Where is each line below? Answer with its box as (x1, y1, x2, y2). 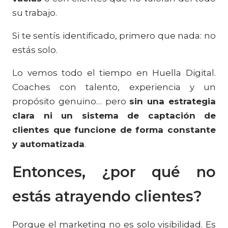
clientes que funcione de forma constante (12, 125, 216, 135)
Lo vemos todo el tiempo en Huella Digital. (12, 68, 216, 78)
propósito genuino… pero (12, 96, 130, 106)
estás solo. (12, 45, 58, 55)
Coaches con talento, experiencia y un (12, 82, 216, 92)
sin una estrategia (129, 96, 216, 106)
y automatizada (12, 139, 84, 149)
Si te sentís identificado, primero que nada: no (12, 31, 216, 41)
